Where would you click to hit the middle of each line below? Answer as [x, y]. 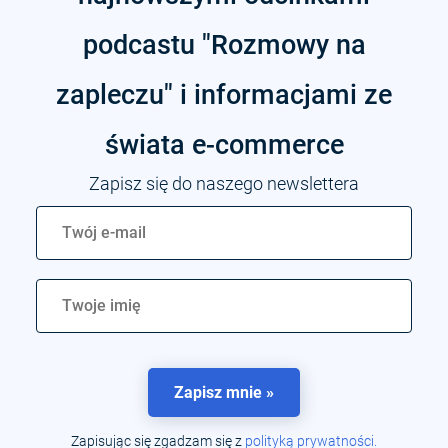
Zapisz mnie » [224, 392]
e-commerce [267, 144]
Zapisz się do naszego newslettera [224, 183]
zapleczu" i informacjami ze [224, 94]
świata [148, 144]
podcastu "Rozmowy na [224, 44]
